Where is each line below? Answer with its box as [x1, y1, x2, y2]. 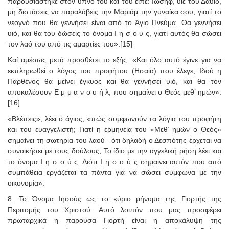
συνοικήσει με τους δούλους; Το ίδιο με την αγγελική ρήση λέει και [8, 146, 221, 155]
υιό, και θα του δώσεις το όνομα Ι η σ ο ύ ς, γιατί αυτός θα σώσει [8, 29, 221, 37]
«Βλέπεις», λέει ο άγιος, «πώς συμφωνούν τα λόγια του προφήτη [8, 114, 221, 123]
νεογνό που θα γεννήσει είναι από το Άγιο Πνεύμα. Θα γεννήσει [8, 18, 221, 27]
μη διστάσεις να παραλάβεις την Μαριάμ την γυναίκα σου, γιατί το [8, 7, 221, 16]
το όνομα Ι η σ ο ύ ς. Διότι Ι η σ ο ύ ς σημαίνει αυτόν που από [8, 157, 221, 166]
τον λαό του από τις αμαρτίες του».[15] [8, 39, 132, 48]
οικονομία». [8, 178, 44, 187]
